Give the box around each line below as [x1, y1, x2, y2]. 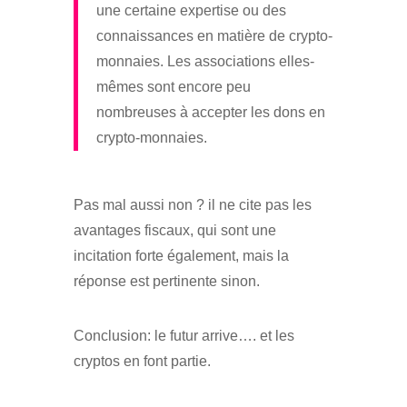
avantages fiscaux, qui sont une [73, 222, 276, 238]
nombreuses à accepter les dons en [95, 104, 325, 120]
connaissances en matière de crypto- [95, 27, 333, 44]
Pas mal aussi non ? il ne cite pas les [73, 196, 312, 213]
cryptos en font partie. [73, 352, 211, 369]
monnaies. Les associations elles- [95, 53, 314, 69]
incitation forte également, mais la [73, 247, 289, 263]
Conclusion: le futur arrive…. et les [73, 327, 294, 343]
